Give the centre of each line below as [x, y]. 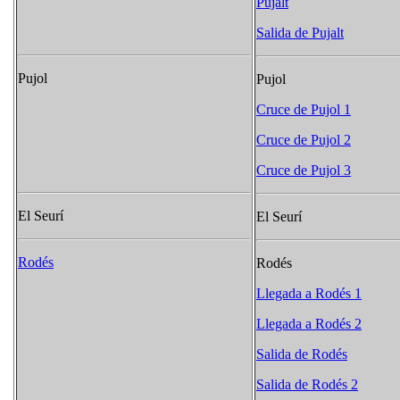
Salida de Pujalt [300, 33]
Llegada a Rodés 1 [309, 294]
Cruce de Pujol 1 [304, 110]
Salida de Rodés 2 [307, 385]
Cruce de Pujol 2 [304, 140]
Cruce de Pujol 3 [304, 171]
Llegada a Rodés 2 [309, 324]
